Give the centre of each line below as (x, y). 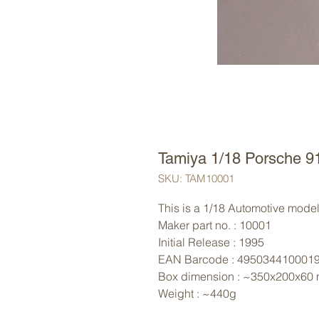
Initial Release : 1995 (211, 242)
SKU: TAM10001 (196, 179)
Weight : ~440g (197, 294)
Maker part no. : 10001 (215, 225)
